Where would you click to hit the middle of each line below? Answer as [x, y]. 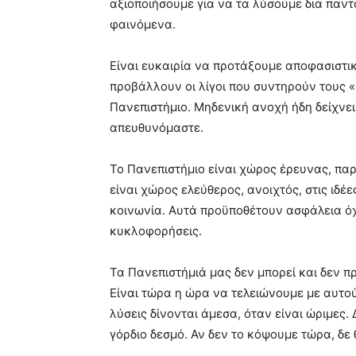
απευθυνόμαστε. [157, 128]
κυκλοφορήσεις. [156, 231]
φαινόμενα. [143, 24]
